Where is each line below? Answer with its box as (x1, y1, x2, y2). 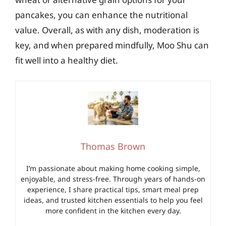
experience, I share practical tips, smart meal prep (27, 185, 199, 194)
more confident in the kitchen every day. (45, 206, 181, 215)
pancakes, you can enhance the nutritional (15, 9, 188, 21)
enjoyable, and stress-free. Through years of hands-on (21, 174, 205, 184)
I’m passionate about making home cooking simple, (26, 163, 200, 173)
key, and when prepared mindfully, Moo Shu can (15, 39, 209, 51)
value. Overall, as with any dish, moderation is (15, 24, 199, 36)
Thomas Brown (81, 140, 145, 152)
